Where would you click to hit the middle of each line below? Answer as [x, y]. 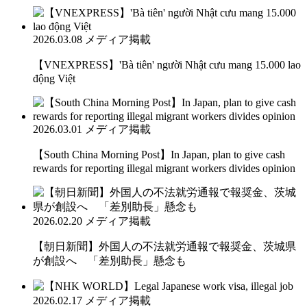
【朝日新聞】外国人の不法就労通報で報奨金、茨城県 [164, 246]
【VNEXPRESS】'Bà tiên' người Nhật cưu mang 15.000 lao [167, 64]
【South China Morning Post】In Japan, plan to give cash [159, 154]
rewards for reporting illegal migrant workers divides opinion [164, 168]
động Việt [54, 78]
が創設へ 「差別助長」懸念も [110, 260]
